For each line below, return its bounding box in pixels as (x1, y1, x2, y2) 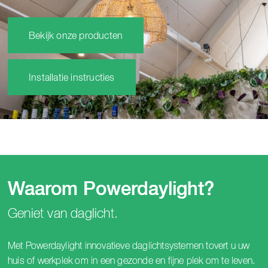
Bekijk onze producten (29, 32, 123, 41)
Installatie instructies (29, 74, 115, 83)
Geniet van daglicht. (8, 208, 118, 221)
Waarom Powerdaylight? (8, 181, 214, 199)
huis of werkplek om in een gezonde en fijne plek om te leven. (8, 256, 258, 266)
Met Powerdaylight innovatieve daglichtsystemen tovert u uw (8, 241, 250, 251)
